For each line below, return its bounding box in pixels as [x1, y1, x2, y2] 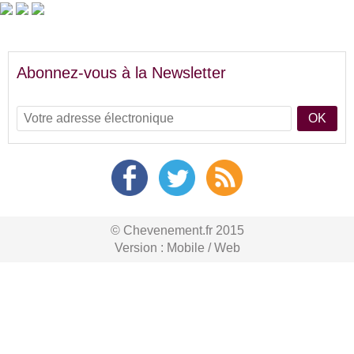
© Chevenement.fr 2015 [110, 224, 244, 237]
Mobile [166, 241, 205, 254]
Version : [114, 241, 167, 254]
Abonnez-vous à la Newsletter [17, 64, 226, 81]
